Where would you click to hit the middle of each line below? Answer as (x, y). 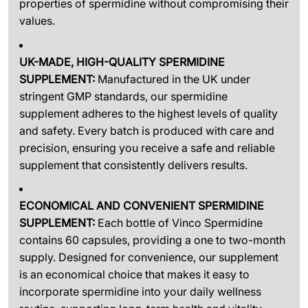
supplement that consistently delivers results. (133, 165)
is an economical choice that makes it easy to (134, 275)
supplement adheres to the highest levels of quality (148, 113)
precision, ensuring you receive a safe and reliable (147, 147)
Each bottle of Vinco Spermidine (179, 223)
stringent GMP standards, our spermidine (123, 96)
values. (37, 21)
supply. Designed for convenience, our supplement (149, 257)
